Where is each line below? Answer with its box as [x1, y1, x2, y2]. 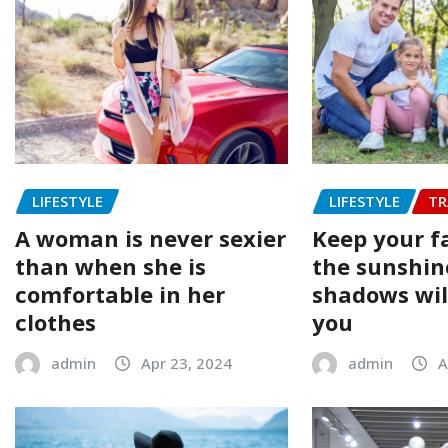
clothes [15, 306, 96, 337]
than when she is [15, 250, 206, 281]
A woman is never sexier [15, 222, 286, 253]
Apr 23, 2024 [141, 352, 232, 373]
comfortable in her [15, 278, 225, 309]
